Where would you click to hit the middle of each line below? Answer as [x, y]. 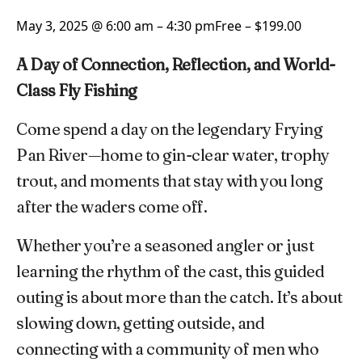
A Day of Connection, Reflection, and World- [176, 64]
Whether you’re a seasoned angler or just [165, 245]
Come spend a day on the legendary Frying [169, 128]
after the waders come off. [112, 206]
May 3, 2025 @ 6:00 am [85, 25]
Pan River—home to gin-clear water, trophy [173, 154]
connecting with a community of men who [167, 348]
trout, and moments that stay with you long [169, 180]
